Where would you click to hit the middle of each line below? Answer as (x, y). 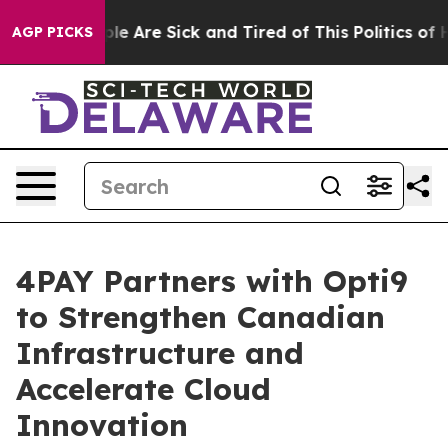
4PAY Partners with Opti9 (212, 281)
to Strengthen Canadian (200, 317)
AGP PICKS (52, 32)
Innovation (102, 425)
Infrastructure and (160, 353)
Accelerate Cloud (143, 389)
